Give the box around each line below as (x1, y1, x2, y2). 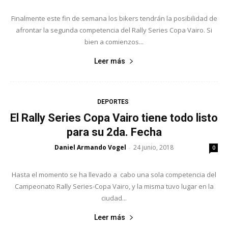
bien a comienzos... (84, 37, 144, 46)
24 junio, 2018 (133, 142, 174, 152)
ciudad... (101, 193, 127, 203)
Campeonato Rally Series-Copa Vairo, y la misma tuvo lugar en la (14, 181, 214, 191)
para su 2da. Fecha (66, 125, 162, 138)
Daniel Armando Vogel (54, 142, 126, 152)
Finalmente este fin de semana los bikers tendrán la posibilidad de (11, 13, 217, 23)
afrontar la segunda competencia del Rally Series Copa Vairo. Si (16, 25, 212, 35)
